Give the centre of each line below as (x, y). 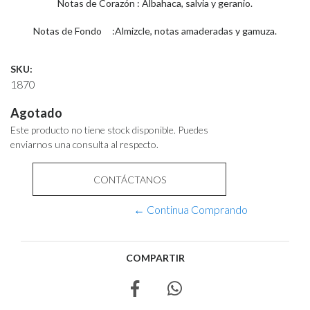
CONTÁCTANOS (129, 180)
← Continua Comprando (191, 209)
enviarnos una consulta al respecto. (84, 144)
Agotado (36, 113)
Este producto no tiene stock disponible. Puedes (109, 130)
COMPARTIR (155, 258)
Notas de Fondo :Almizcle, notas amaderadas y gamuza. (155, 31)
